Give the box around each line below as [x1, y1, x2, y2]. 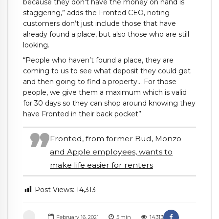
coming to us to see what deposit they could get [23, 66, 191, 75]
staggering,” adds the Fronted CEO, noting [23, 8, 170, 17]
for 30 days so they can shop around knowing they [23, 98, 196, 108]
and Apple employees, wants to [50, 147, 173, 156]
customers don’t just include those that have [23, 19, 176, 28]
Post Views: [35, 185, 74, 194]
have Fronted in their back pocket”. [23, 109, 143, 118]
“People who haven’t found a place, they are [23, 55, 174, 65]
